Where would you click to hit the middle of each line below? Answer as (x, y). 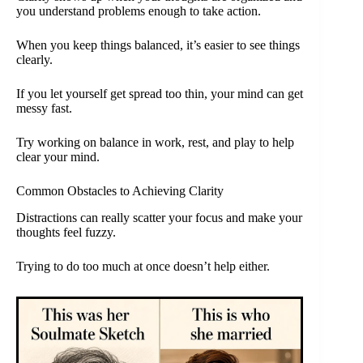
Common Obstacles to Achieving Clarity (120, 191)
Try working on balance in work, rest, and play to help (155, 143)
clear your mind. (58, 157)
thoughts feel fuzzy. (66, 233)
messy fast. (44, 109)
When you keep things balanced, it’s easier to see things (158, 45)
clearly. (34, 60)
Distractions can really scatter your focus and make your (159, 218)
